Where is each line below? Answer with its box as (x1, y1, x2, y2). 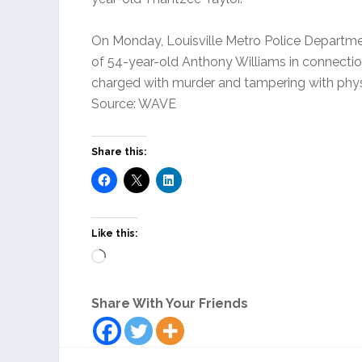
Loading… (105, 250, 160, 266)
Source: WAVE (91, 96, 176, 112)
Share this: (91, 146, 146, 158)
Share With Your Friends (91, 296, 248, 311)
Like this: (91, 228, 137, 239)
